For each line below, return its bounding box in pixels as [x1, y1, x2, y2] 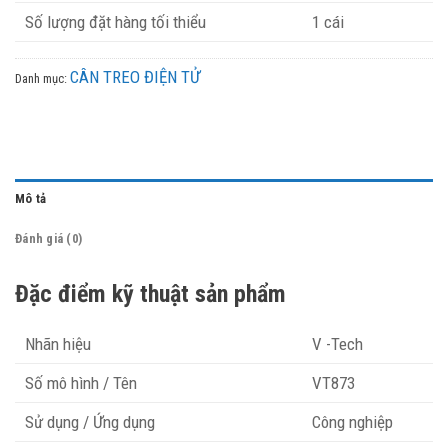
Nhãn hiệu [25, 334, 91, 355]
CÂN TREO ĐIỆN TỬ [70, 67, 200, 88]
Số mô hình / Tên [25, 373, 137, 394]
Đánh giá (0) [15, 231, 83, 247]
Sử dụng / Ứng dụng [25, 412, 155, 433]
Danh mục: [15, 71, 70, 87]
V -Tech [311, 334, 363, 355]
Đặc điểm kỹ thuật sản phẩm [15, 280, 286, 309]
